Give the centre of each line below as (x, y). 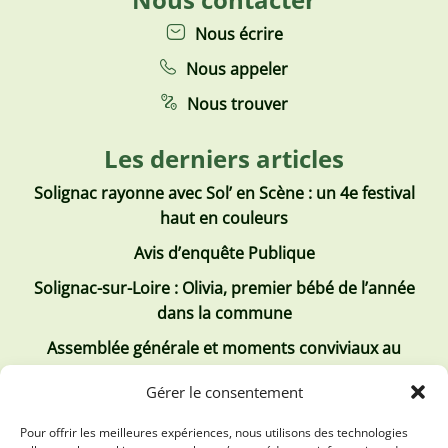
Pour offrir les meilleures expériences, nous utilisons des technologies (214, 432)
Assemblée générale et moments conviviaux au (224, 347)
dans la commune (224, 312)
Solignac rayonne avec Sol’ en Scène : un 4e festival (224, 192)
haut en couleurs (224, 217)
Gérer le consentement (224, 392)
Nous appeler (237, 68)
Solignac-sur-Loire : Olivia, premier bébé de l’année (224, 287)
